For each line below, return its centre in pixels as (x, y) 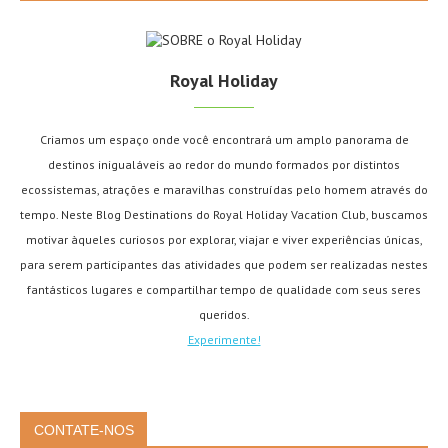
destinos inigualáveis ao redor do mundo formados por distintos (224, 164)
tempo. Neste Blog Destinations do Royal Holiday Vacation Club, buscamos (224, 214)
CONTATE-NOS (84, 430)
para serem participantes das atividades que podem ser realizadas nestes (224, 264)
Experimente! (224, 339)
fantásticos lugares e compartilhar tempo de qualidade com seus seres (224, 289)
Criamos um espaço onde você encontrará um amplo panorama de (224, 139)
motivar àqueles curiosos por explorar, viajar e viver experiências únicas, (224, 239)
